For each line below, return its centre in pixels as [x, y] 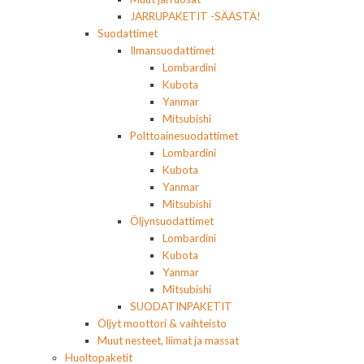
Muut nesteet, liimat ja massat [168, 341]
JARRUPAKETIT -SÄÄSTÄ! [195, 17]
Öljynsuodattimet [172, 221]
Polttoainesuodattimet [184, 136]
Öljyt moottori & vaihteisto [162, 324]
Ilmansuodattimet [172, 51]
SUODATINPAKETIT [181, 307]
